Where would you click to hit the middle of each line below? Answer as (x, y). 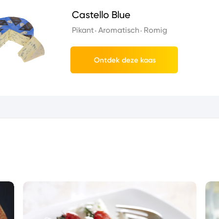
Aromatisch (119, 30)
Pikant (83, 30)
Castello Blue (101, 15)
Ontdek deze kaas (125, 60)
